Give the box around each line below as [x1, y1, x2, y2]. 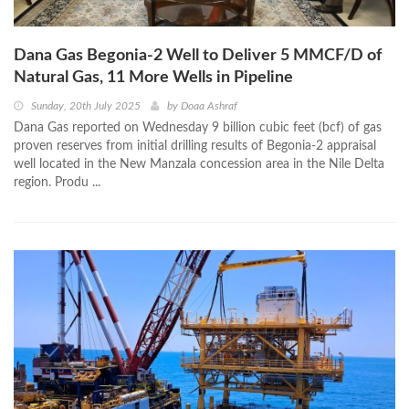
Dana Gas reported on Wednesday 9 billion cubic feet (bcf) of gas [14, 121, 382, 134]
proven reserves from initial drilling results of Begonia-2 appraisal [14, 139, 376, 152]
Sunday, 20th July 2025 [31, 100, 141, 111]
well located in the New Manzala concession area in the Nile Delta [14, 157, 384, 171]
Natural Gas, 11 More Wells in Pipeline [14, 68, 293, 86]
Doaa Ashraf [181, 100, 237, 111]
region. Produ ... [14, 175, 100, 189]
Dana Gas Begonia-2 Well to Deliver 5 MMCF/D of [14, 47, 382, 64]
